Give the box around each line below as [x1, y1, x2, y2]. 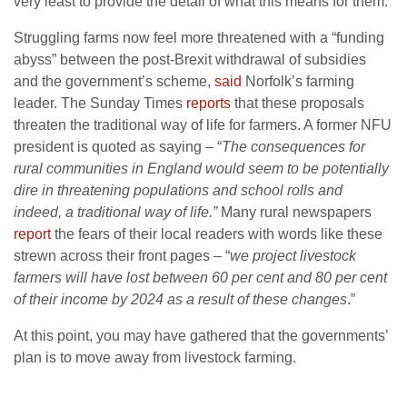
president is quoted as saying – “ [14, 139, 222, 155]
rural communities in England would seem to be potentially [14, 161, 389, 177]
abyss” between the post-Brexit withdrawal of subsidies [14, 52, 366, 68]
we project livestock [230, 248, 356, 264]
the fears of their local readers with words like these [51, 226, 382, 243]
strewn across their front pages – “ [14, 248, 230, 264]
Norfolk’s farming [242, 74, 354, 90]
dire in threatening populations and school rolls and [14, 183, 342, 199]
